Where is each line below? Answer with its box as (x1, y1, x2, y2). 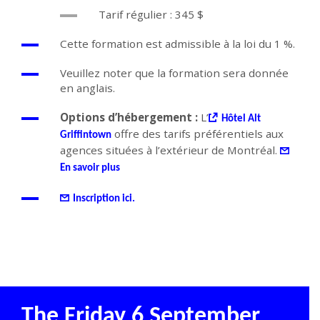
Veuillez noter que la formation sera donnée (60, 66, 289, 81)
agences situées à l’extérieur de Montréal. (60, 143, 280, 158)
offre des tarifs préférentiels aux (111, 126, 284, 141)
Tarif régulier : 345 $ (99, 7, 204, 22)
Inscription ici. (73, 194, 135, 205)
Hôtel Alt (221, 114, 261, 125)
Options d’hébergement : (60, 110, 198, 125)
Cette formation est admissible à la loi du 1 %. (60, 36, 295, 51)
